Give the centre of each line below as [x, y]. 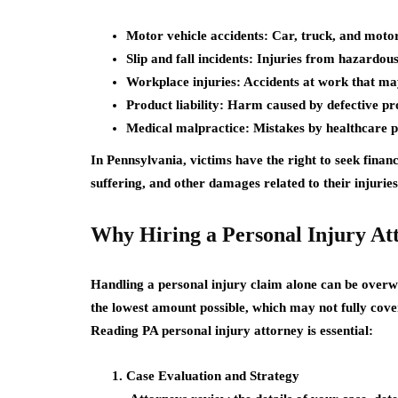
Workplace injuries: [183, 82]
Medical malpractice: [188, 128]
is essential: [338, 330]
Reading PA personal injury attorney [197, 330]
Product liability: [175, 105]
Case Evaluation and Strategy [213, 376]
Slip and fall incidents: [190, 59]
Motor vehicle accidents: [197, 36]
